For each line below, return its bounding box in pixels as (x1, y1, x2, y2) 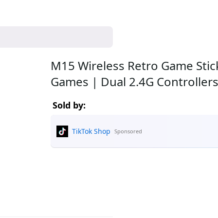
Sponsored (114, 127, 142, 135)
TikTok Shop (72, 127, 110, 136)
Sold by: (53, 99, 86, 111)
